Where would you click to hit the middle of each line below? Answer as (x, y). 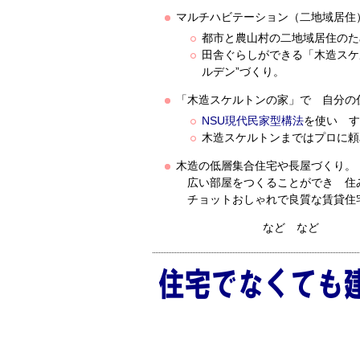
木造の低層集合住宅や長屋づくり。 (266, 166)
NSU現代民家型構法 (253, 121)
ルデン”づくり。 (243, 72)
